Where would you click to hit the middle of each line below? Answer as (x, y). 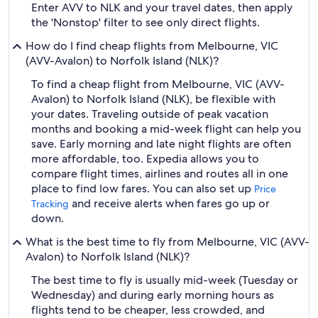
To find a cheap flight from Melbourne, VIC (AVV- (158, 84)
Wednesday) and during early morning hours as (153, 295)
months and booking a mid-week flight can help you (166, 129)
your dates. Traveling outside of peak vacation (150, 114)
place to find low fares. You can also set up (143, 188)
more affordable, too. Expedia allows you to (145, 159)
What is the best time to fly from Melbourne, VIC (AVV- (168, 242)
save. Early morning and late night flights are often (161, 144)
